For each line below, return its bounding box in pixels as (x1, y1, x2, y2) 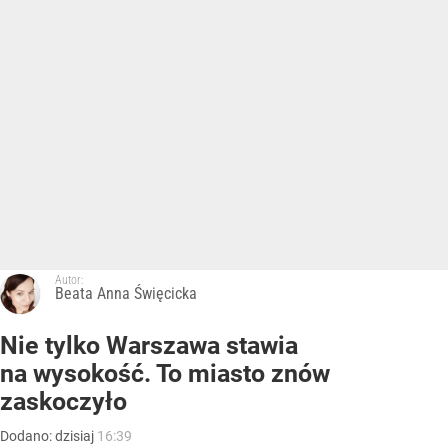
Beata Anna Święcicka (55, 284, 197, 304)
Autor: (55, 273, 83, 288)
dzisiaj (55, 428, 97, 445)
